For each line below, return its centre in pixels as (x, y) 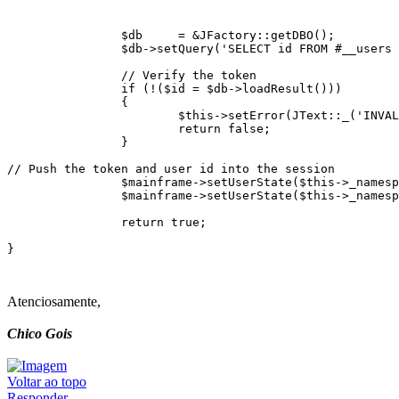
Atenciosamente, (54, 302)
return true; (107, 223)
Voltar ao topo (47, 382)
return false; (139, 129)
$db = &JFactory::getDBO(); (171, 36)
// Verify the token (132, 76)
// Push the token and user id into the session (171, 169)
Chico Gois (40, 334)
